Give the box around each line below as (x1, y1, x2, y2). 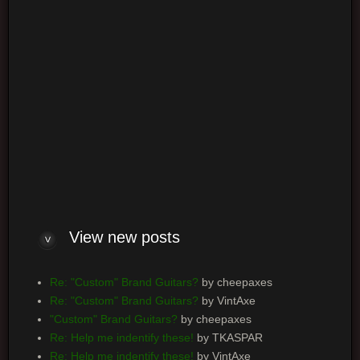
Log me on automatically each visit (43, 113, 219, 127)
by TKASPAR (193, 331, 263, 345)
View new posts (68, 228, 180, 247)
